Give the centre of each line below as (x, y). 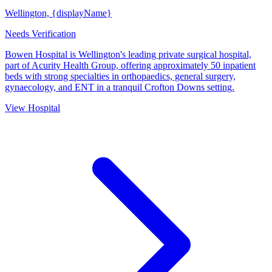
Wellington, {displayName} (58, 13)
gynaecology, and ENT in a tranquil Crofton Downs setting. (120, 87)
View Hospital (32, 108)
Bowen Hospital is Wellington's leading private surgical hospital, (128, 54)
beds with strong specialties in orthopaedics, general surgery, (120, 76)
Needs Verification (40, 34)
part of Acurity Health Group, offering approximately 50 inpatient (130, 65)
